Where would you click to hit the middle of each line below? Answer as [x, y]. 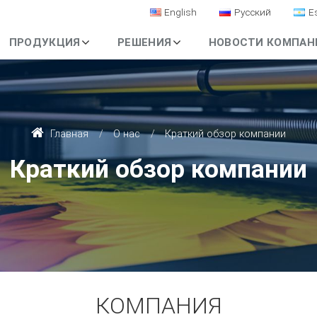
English [181, 12]
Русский [253, 12]
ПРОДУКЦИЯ [45, 42]
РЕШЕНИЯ [145, 42]
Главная [68, 134]
